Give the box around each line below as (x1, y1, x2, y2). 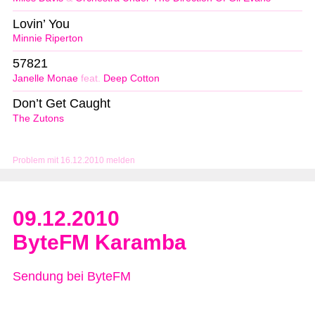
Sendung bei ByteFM (13, 269, 131, 284)
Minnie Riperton (13, 33, 83, 44)
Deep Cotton (103, 73, 160, 84)
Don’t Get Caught (13, 96, 110, 111)
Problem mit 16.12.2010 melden (13, 155, 135, 166)
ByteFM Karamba (13, 231, 186, 255)
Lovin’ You (13, 16, 70, 31)
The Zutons (13, 113, 64, 124)
